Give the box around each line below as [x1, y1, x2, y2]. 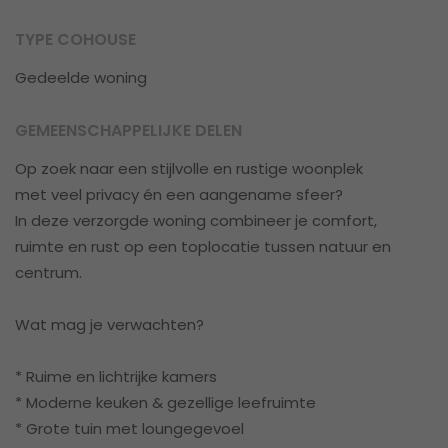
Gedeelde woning [15, 66, 147, 88]
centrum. [15, 262, 82, 284]
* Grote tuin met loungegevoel [15, 418, 244, 440]
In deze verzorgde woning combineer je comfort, [15, 210, 377, 232]
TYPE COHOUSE [15, 27, 136, 51]
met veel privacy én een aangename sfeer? [15, 184, 343, 206]
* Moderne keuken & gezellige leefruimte [15, 392, 316, 414]
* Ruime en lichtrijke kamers [15, 366, 217, 388]
